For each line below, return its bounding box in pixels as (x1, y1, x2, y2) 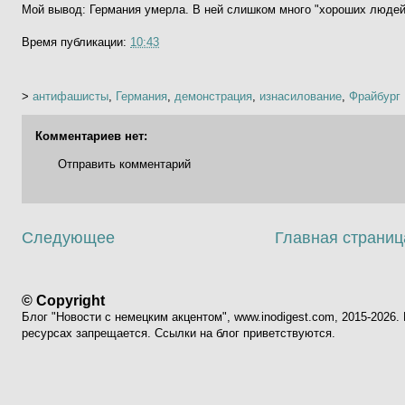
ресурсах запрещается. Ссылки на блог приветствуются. (22, 326, 335, 341)
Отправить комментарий (58, 156, 191, 171)
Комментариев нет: (35, 128, 147, 143)
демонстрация (174, 89, 252, 103)
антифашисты (33, 89, 108, 103)
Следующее (22, 229, 115, 247)
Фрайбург (349, 89, 400, 103)
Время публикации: (22, 34, 130, 49)
